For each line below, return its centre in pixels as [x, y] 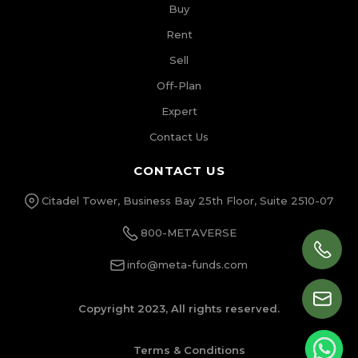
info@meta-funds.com [187, 264]
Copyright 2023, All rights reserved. [179, 308]
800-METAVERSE [188, 232]
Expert [179, 111]
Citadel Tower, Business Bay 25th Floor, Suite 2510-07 [187, 200]
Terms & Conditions [189, 350]
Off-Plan [179, 85]
